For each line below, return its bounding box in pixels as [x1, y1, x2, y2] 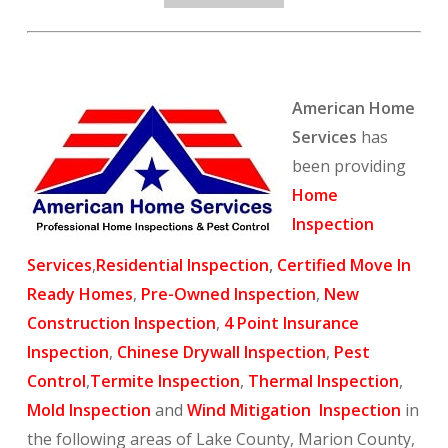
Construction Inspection [26, 311, 216, 334]
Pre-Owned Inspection [140, 282, 316, 305]
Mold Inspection [26, 398, 151, 421]
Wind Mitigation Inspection [186, 398, 401, 421]
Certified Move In [276, 253, 411, 276]
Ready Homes [26, 282, 133, 305]
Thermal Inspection [247, 369, 399, 392]
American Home [291, 96, 415, 119]
